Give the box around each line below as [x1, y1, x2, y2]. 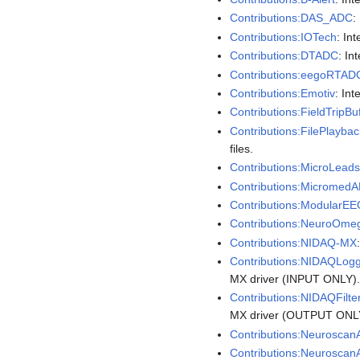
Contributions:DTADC [230, 49, 339, 63]
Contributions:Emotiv [230, 86, 336, 100]
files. [230, 141, 254, 155]
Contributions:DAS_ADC [230, 11, 354, 25]
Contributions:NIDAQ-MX [230, 235, 358, 249]
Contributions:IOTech [230, 30, 337, 43]
